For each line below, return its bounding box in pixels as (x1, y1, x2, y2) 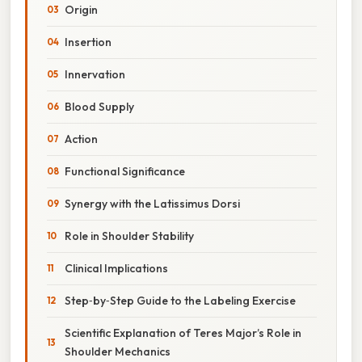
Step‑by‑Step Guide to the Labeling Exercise (65, 293, 296, 308)
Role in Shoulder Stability (65, 228, 194, 243)
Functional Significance (65, 163, 185, 179)
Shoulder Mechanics (65, 343, 170, 359)
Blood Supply (65, 99, 134, 114)
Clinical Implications (65, 260, 168, 276)
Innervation (65, 66, 125, 82)
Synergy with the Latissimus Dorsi (65, 196, 240, 211)
